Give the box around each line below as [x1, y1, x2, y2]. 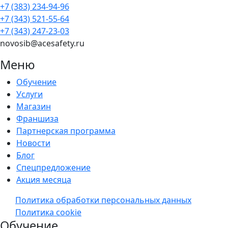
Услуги [16, 88, 43, 100]
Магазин [16, 100, 51, 112]
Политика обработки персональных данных [15, 194, 191, 206]
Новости [16, 137, 50, 149]
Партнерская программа [16, 125, 116, 136]
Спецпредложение [16, 161, 91, 173]
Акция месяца [16, 174, 71, 185]
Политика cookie [15, 206, 81, 218]
